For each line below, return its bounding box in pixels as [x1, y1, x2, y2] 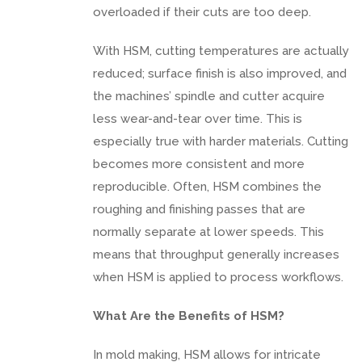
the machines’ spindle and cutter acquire [93, 88, 325, 103]
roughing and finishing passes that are [93, 201, 305, 217]
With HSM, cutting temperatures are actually [93, 43, 349, 58]
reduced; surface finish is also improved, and [93, 65, 347, 81]
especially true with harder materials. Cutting [93, 133, 348, 149]
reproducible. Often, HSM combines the [93, 179, 322, 194]
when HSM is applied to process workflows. [93, 269, 343, 284]
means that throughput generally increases [93, 246, 339, 262]
